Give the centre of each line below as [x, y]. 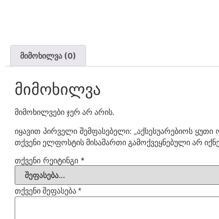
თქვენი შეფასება [46, 191]
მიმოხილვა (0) [48, 55]
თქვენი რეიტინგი [48, 160]
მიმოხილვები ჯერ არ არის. [65, 112]
